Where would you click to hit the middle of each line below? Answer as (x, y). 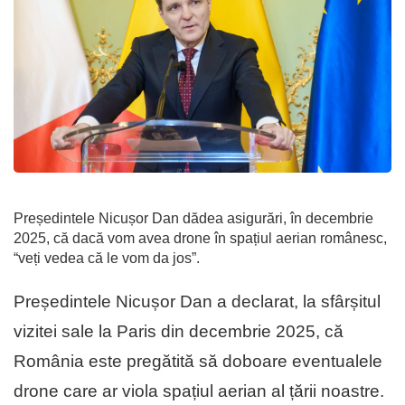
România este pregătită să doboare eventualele (198, 361)
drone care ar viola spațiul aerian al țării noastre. (199, 391)
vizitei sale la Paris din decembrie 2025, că (179, 331)
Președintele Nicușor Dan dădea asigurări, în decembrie (193, 218)
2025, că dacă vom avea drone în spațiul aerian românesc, (200, 238)
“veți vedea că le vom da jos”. (107, 258)
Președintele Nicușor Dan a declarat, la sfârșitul (197, 301)
